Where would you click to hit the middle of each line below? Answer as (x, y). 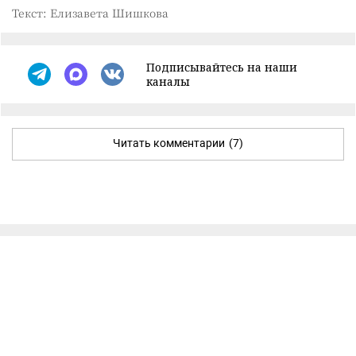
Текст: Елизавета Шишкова (90, 12)
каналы (168, 81)
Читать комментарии (169, 143)
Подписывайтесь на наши (222, 67)
